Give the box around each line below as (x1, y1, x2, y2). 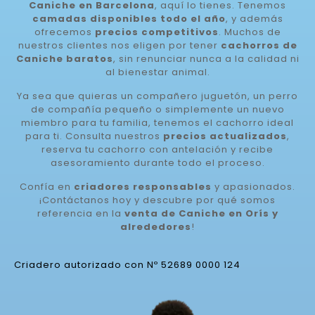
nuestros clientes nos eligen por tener (18, 39, 221, 52)
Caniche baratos (15, 52, 113, 65)
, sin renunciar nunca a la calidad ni (112, 52, 300, 65)
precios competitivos (94, 25, 219, 39)
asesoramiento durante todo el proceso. (50, 156, 265, 169)
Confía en (20, 180, 74, 193)
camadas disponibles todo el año (32, 12, 226, 25)
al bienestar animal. (105, 65, 210, 79)
